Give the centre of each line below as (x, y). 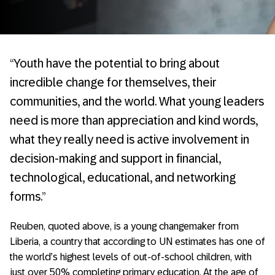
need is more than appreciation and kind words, (134, 120)
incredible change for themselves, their (113, 82)
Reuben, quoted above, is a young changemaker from (124, 226)
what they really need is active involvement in (130, 139)
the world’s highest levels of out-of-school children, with (131, 257)
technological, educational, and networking (123, 177)
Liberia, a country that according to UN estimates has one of (137, 242)
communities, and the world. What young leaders (137, 101)
